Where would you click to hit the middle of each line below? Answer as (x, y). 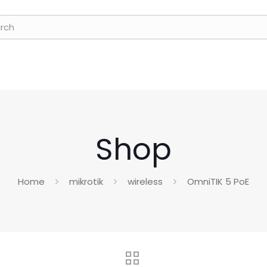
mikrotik (86, 181)
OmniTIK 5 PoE (218, 181)
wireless (145, 181)
